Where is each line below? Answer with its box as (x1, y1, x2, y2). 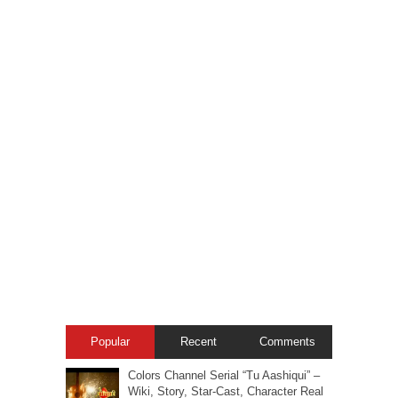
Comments (259, 335, 316, 348)
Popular (90, 335, 130, 348)
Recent (180, 335, 218, 348)
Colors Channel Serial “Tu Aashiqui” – (128, 369, 320, 382)
